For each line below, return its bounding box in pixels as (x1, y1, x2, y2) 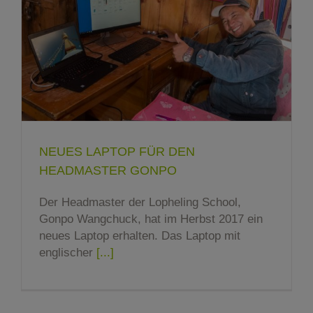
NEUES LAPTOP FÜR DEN (39, 145, 195, 159)
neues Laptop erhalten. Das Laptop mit (39, 229, 240, 243)
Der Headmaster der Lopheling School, (39, 196, 241, 210)
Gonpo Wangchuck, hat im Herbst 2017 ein (39, 212, 263, 226)
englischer (39, 246, 96, 260)
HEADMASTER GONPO (39, 163, 177, 178)
